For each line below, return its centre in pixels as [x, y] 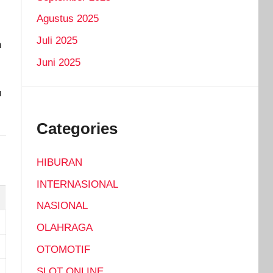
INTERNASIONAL [77, 184]
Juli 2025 [57, 41]
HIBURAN [59, 162]
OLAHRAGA [64, 228]
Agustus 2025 [67, 19]
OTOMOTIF [63, 249]
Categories [77, 128]
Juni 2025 [58, 62]
